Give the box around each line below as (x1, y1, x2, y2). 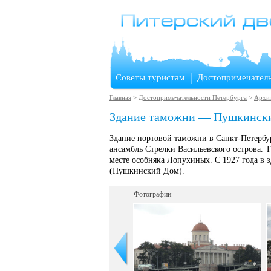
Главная (109, 94, 131, 101)
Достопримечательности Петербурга (139, 94, 247, 101)
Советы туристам (116, 73, 185, 82)
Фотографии (134, 190, 171, 198)
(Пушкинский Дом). (109, 166, 184, 175)
